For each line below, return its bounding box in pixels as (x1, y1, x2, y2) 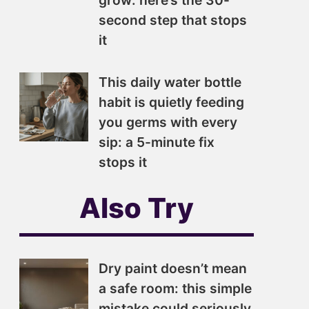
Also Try (79, 191, 194, 225)
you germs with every (99, 114, 237, 130)
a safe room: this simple (99, 280, 252, 297)
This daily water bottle (99, 74, 241, 90)
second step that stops (99, 12, 247, 28)
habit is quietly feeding (99, 94, 244, 110)
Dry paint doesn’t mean (99, 260, 247, 277)
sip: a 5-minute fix (99, 134, 215, 150)
